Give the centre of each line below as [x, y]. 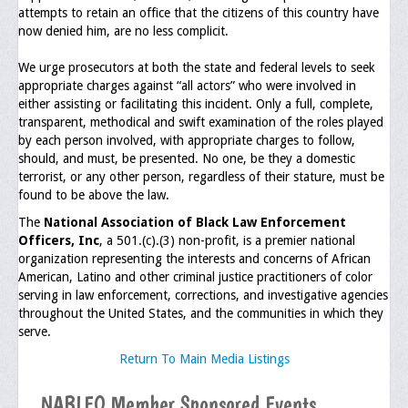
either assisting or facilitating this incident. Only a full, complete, [196, 104]
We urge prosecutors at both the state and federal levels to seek [197, 67]
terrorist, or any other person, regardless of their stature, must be [201, 177]
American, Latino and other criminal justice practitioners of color [195, 277]
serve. [35, 331]
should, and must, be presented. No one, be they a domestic [187, 158]
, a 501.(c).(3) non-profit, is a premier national [227, 240]
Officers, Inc [59, 240]
